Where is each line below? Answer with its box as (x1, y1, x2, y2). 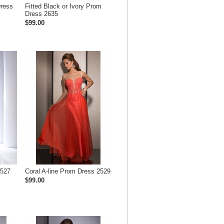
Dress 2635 (25, 10, 58, 18)
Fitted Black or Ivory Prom (25, 2, 101, 10)
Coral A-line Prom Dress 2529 (25, 167, 110, 175)
